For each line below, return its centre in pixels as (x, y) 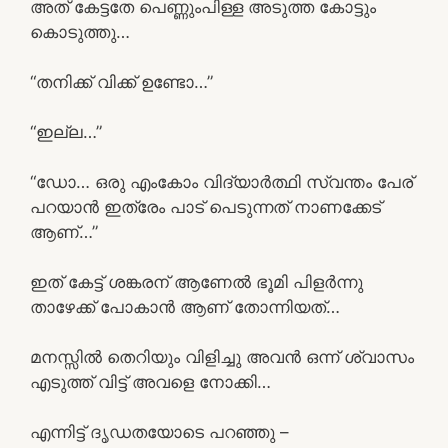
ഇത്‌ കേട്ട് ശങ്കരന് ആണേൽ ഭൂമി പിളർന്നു (196, 281)
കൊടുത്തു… (80, 31)
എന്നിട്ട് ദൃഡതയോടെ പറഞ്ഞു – (159, 431)
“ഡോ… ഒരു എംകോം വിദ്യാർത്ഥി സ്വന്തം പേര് (221, 181)
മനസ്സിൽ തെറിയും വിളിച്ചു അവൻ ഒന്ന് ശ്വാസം (222, 356)
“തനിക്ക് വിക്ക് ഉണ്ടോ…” (121, 81)
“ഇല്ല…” (66, 131)
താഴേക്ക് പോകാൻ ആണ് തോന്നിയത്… (185, 306)
